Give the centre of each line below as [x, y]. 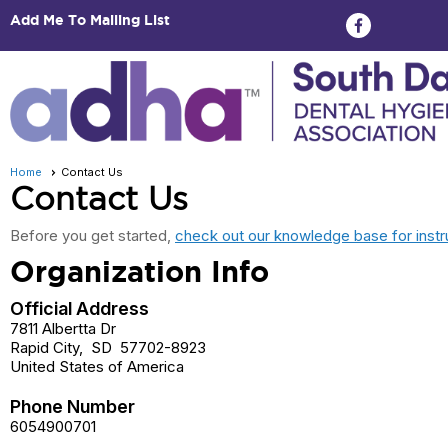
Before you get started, [92, 235]
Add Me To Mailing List [90, 20]
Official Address [79, 308]
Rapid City [44, 347]
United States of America [97, 366]
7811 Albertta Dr [63, 328]
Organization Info [139, 271]
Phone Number [72, 406]
